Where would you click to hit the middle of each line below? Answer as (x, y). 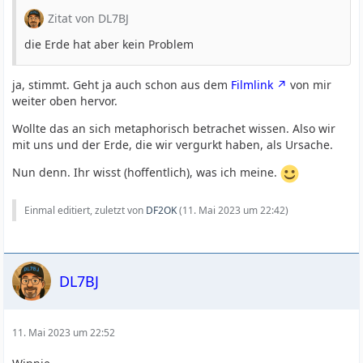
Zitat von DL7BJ (89, 18)
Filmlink (252, 85)
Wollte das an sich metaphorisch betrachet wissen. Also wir (174, 128)
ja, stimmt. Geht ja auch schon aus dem (122, 85)
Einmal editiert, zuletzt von (85, 210)
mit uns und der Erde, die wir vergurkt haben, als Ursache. (173, 145)
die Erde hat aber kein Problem (109, 44)
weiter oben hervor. (65, 101)
